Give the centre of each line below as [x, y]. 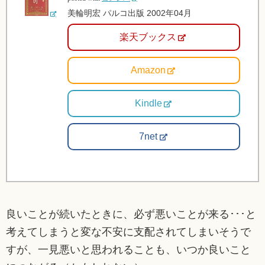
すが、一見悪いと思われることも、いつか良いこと [128, 249]
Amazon [148, 70]
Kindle [148, 103]
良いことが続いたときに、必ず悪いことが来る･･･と [131, 214]
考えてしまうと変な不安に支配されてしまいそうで [128, 232]
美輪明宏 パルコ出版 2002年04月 [130, 13]
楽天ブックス [148, 37]
